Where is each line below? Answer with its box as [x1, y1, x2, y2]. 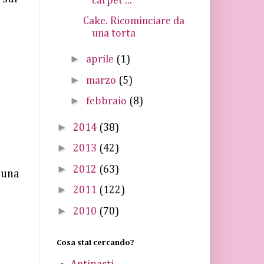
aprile [85, 54, 116, 65]
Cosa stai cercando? [57, 239, 134, 247]
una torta [91, 28, 136, 39]
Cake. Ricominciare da [82, 15, 184, 27]
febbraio [85, 96, 129, 107]
